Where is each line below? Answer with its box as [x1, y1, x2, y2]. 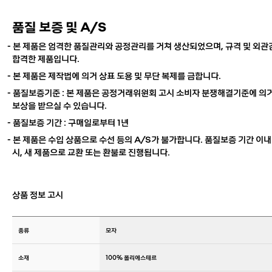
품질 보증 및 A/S [12, 16, 106, 35]
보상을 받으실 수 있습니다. [12, 98, 107, 111]
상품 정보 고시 [12, 188, 63, 200]
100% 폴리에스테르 [106, 253, 157, 261]
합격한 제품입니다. [12, 52, 80, 64]
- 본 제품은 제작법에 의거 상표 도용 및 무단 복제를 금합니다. [7, 69, 221, 81]
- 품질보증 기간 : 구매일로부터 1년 [7, 115, 129, 128]
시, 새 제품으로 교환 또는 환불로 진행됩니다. [12, 145, 170, 158]
